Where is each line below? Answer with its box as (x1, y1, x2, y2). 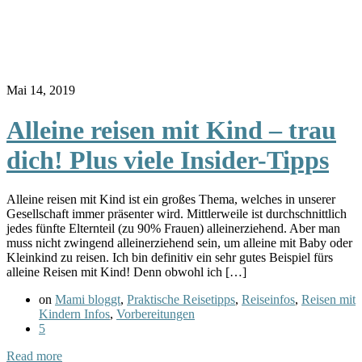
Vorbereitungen (116, 307, 195, 322)
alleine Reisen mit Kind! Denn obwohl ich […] (6, 265, 246, 280)
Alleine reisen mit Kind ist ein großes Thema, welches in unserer (6, 192, 335, 207)
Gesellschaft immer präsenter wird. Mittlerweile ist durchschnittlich (6, 207, 347, 221)
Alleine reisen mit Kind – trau (6, 115, 336, 145)
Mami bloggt (55, 293, 120, 307)
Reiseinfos (242, 293, 295, 307)
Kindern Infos (39, 307, 110, 322)
